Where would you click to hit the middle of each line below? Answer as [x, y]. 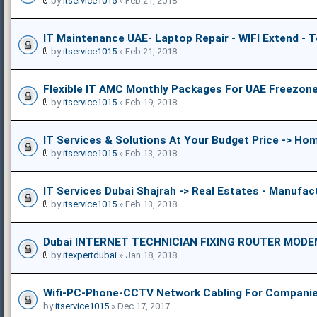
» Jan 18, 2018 [147, 255]
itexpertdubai [90, 255]
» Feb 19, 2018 [147, 102]
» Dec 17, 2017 [139, 306]
